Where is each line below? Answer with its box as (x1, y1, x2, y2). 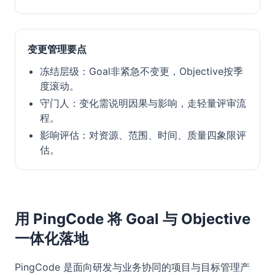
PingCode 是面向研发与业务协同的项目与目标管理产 (15, 261, 250, 273)
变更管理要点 (28, 43, 87, 55)
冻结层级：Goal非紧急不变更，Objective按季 (40, 65, 243, 77)
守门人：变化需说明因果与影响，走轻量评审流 (40, 97, 246, 109)
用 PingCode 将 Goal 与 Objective (15, 210, 250, 228)
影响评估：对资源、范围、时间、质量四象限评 (40, 129, 246, 141)
